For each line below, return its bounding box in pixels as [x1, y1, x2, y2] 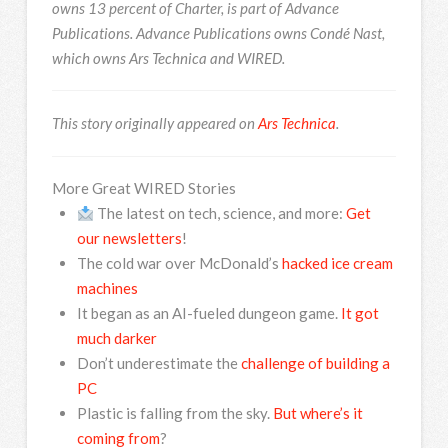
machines [76, 279, 138, 298]
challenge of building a [240, 354, 390, 373]
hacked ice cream [281, 254, 393, 273]
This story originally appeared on [51, 113, 255, 132]
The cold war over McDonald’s [76, 254, 282, 273]
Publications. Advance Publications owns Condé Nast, [51, 23, 385, 42]
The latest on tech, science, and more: [93, 204, 346, 223]
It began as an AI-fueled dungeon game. [76, 304, 341, 323]
